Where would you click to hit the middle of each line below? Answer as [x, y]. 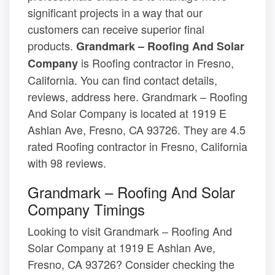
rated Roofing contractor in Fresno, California [137, 146]
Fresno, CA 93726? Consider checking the [131, 264]
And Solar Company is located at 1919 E [127, 113]
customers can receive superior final [116, 29]
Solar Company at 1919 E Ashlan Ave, [122, 248]
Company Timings [86, 209]
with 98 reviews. [67, 163]
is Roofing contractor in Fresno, [156, 63]
